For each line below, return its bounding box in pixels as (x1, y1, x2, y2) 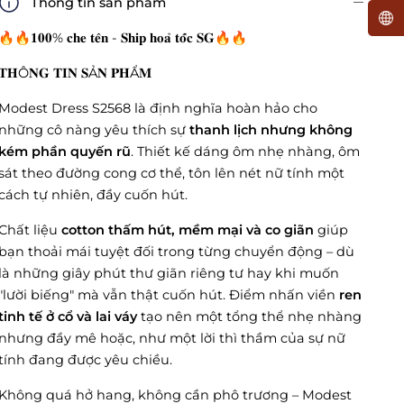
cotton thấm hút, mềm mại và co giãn (61, 222, 315, 239)
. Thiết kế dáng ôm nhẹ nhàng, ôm (131, 143, 361, 161)
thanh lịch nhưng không (189, 122, 353, 139)
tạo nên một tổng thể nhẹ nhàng (137, 308, 363, 326)
